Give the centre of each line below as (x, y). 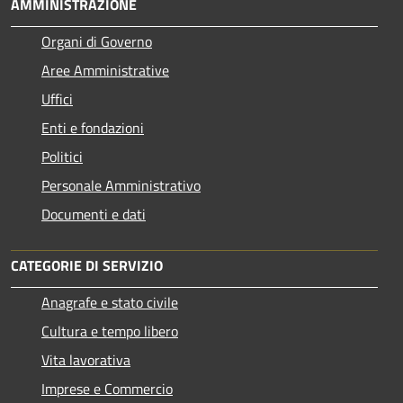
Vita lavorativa (86, 359)
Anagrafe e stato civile (110, 302)
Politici (62, 156)
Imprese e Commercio (107, 388)
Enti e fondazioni (93, 127)
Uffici (57, 99)
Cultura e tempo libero (110, 331)
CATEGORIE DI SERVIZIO (87, 265)
